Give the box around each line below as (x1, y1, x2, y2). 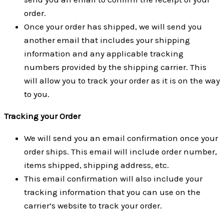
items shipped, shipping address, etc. (24, 159, 169, 170)
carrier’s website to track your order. (24, 200, 162, 210)
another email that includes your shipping (24, 34, 190, 45)
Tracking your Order (4, 110, 80, 121)
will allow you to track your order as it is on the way (24, 75, 220, 85)
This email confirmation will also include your (24, 173, 202, 183)
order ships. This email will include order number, (24, 146, 217, 156)
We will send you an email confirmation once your (24, 132, 218, 143)
